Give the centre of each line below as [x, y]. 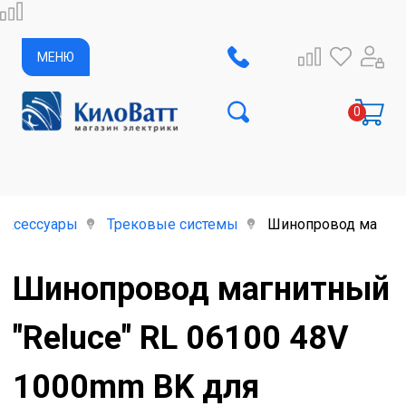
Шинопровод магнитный [201, 289]
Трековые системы [173, 224]
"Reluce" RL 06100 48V [181, 338]
